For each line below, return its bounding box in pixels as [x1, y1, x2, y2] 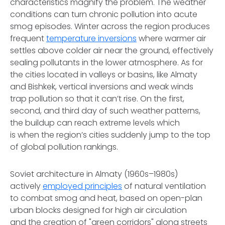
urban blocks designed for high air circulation [10, 204, 187, 216]
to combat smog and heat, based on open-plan [10, 192, 202, 204]
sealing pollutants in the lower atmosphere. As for [10, 57, 203, 68]
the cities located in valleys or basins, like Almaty [10, 69, 197, 80]
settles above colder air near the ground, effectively [10, 45, 213, 56]
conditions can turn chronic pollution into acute [10, 9, 197, 20]
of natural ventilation [122, 180, 206, 192]
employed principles [43, 180, 122, 192]
